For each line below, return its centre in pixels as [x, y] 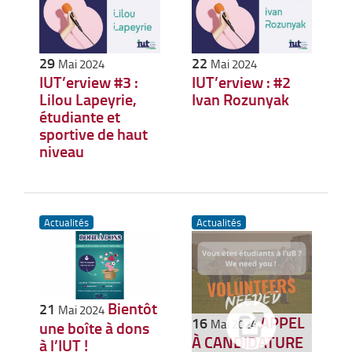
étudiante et [80, 117]
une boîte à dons [94, 327]
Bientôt [132, 308]
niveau [62, 151]
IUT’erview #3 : [89, 82]
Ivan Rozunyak [240, 99]
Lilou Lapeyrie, [88, 99]
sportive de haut [93, 134]
